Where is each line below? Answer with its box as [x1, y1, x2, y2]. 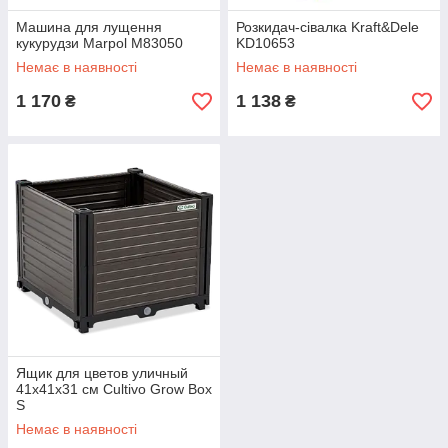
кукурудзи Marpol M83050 [16, 35, 183, 51]
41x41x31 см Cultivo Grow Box [16, 381, 212, 397]
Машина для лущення [16, 19, 162, 35]
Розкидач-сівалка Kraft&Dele [236, 19, 419, 35]
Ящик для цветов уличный [16, 365, 188, 381]
